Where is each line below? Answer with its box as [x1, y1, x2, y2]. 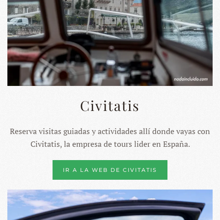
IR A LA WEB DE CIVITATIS [63, 166, 157, 173]
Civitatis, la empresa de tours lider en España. [30, 138, 190, 149]
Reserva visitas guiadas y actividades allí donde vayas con [10, 125, 210, 137]
